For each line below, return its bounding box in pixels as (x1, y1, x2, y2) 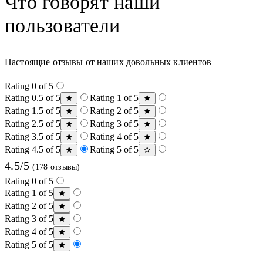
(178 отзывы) (29, 162, 80, 171)
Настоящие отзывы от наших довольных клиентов (5, 56, 212, 67)
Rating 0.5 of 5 (5, 92, 60, 103)
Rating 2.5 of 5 (5, 118, 60, 129)
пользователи (5, 14, 120, 36)
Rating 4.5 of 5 (5, 144, 60, 154)
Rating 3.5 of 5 (5, 131, 60, 141)
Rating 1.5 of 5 (5, 105, 60, 116)
